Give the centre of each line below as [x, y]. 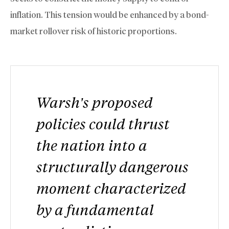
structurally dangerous [112, 167]
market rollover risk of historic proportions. [94, 31]
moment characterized [111, 188]
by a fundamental [95, 210]
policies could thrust [103, 124]
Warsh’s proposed [95, 102]
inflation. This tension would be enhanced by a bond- [109, 15]
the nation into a [92, 145]
